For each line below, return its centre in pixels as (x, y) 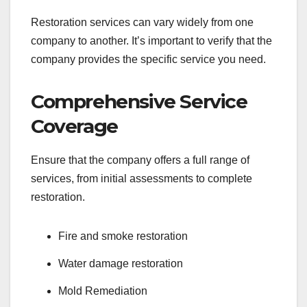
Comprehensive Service (139, 102)
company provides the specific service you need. (148, 60)
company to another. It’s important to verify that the (151, 41)
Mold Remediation (103, 291)
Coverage (74, 126)
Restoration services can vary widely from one (142, 23)
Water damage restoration (122, 263)
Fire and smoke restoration (124, 236)
